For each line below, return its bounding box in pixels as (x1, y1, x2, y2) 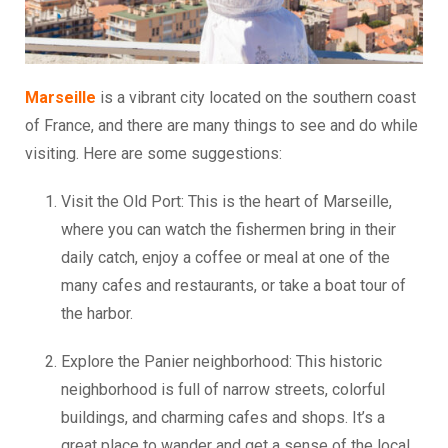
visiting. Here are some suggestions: (25, 144, 282, 163)
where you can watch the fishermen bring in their (61, 220, 396, 239)
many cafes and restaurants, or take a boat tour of (61, 276, 406, 295)
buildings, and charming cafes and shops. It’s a (61, 408, 385, 427)
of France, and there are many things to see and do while (25, 116, 418, 135)
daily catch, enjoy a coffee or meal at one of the (61, 248, 390, 267)
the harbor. (61, 304, 133, 323)
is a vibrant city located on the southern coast (96, 88, 416, 107)
